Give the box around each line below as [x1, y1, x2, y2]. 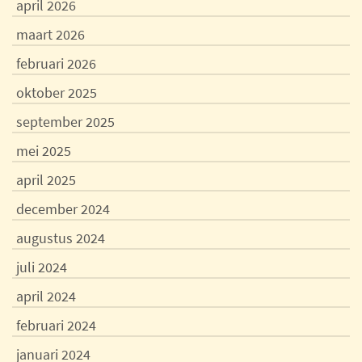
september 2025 [16, 112, 115, 131]
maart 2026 [16, 25, 85, 44]
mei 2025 [16, 141, 71, 160]
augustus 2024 [16, 229, 105, 247]
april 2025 [16, 170, 76, 189]
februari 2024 [16, 316, 96, 335]
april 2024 [16, 287, 76, 305]
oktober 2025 [16, 83, 97, 102]
